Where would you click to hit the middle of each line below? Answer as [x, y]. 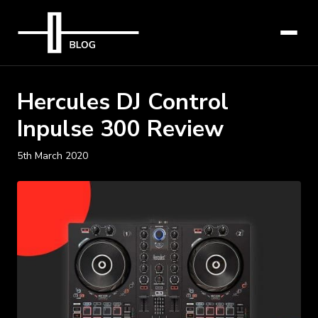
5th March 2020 [53, 156]
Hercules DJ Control [123, 102]
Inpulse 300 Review [120, 129]
